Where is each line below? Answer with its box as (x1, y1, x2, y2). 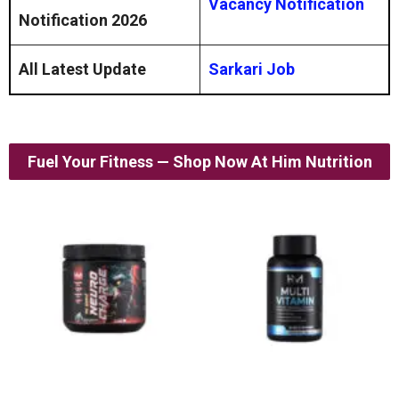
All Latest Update (19, 60, 146, 78)
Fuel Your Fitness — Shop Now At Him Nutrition (27, 152, 372, 171)
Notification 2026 (19, 11, 147, 29)
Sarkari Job (208, 60, 295, 78)
